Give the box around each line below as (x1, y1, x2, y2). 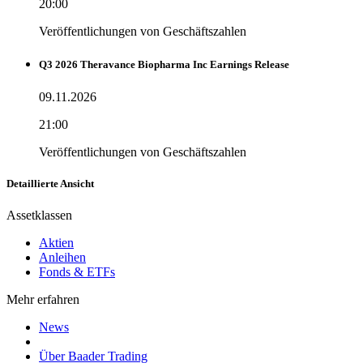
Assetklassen (6, 207, 72, 222)
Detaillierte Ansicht (6, 177, 94, 190)
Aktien (39, 235, 74, 250)
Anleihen (39, 250, 86, 264)
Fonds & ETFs (39, 264, 115, 279)
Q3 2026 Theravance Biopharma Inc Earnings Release (39, 58, 289, 71)
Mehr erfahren (6, 292, 79, 306)
